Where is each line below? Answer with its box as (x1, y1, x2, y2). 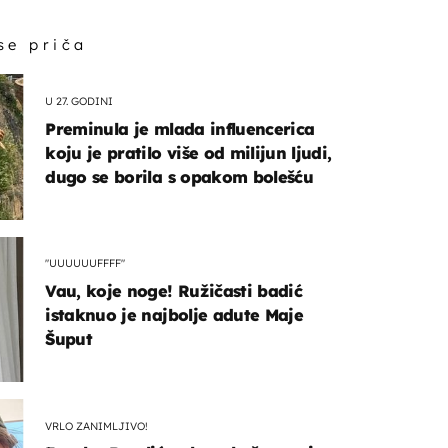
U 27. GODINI (45, 94, 114, 109)
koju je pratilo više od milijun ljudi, (45, 142, 332, 163)
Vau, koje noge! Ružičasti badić (45, 280, 303, 301)
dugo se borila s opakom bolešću (45, 166, 314, 187)
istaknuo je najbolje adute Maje (45, 304, 304, 325)
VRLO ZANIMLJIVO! (45, 418, 149, 433)
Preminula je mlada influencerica (45, 118, 315, 139)
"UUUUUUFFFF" (45, 256, 126, 271)
